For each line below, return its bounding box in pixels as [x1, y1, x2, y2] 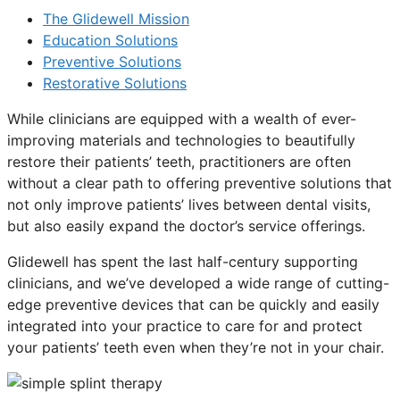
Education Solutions [43, 31, 178, 50]
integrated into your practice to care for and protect [7, 317, 362, 336]
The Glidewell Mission [43, 10, 189, 29]
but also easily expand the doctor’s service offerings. [7, 217, 365, 236]
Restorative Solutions [43, 74, 187, 93]
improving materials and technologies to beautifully [7, 131, 355, 150]
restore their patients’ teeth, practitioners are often [7, 153, 351, 171]
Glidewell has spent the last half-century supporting [7, 253, 358, 271]
